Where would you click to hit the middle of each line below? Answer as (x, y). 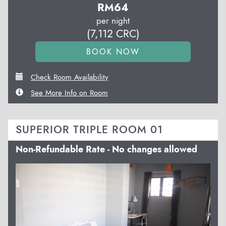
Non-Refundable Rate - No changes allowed (106, 149)
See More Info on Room (69, 93)
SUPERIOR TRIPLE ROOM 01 (89, 129)
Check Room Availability (70, 77)
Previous (48, 169)
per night (113, 20)
